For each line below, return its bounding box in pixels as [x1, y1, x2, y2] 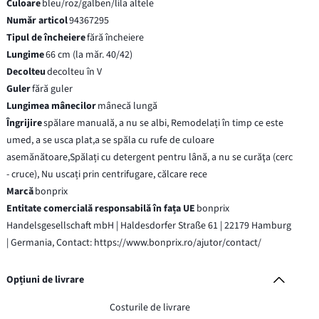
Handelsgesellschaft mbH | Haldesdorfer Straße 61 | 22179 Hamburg [6, 218, 292, 233]
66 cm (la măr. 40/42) [46, 47, 133, 62]
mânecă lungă [98, 98, 158, 113]
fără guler [32, 81, 73, 96]
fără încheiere [87, 30, 145, 45]
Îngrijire [6, 115, 43, 130]
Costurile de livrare [110, 300, 191, 315]
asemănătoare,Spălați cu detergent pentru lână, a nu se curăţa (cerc [6, 150, 293, 164]
